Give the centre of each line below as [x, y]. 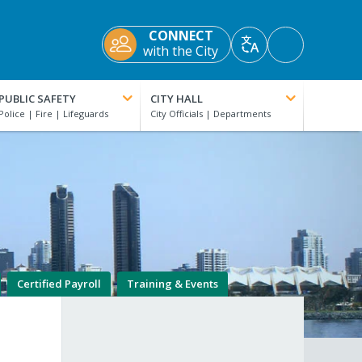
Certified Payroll [59, 284]
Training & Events [173, 284]
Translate [278, 53]
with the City [181, 51]
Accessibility [320, 50]
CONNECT [181, 36]
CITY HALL [177, 99]
